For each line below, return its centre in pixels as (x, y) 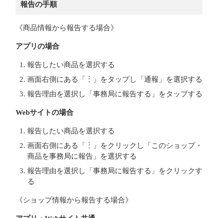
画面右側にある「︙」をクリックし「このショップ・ (115, 145)
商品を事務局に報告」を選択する (82, 156)
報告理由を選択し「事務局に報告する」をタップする (115, 94)
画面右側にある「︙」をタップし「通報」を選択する (115, 79)
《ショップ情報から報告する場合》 (74, 200)
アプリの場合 (37, 46)
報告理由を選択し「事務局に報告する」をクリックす (115, 171)
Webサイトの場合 (45, 112)
